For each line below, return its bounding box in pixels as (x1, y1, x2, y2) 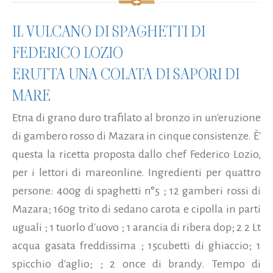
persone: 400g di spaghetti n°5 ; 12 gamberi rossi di (12, 184, 261, 197)
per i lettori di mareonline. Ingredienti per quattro (12, 166, 261, 179)
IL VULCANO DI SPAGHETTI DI (12, 21, 205, 41)
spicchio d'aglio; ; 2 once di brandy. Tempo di (12, 257, 261, 270)
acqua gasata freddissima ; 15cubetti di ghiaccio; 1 (12, 239, 261, 252)
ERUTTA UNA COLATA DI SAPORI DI (12, 63, 239, 84)
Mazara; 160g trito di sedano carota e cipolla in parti (12, 202, 261, 215)
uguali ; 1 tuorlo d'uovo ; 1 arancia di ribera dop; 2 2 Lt (12, 221, 261, 233)
